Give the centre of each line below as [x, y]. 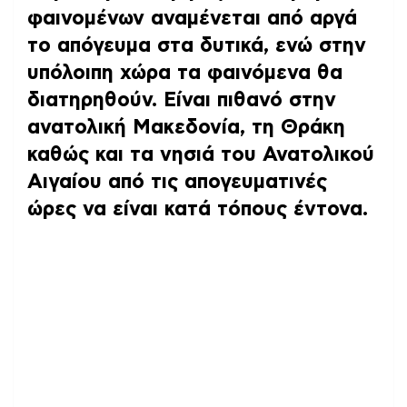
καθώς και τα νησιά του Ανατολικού [201, 154]
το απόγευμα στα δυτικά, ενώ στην [197, 45]
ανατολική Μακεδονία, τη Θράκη [186, 127]
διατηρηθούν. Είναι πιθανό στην [182, 99]
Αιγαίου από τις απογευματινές [177, 181]
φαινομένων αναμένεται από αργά [192, 18]
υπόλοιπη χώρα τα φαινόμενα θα [185, 72]
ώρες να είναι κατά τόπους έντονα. [198, 208]
